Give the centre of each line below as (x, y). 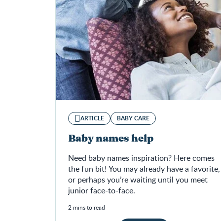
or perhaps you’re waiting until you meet (138, 180)
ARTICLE (92, 118)
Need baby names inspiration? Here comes (141, 158)
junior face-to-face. (102, 191)
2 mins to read (87, 207)
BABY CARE (133, 118)
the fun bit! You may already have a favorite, (144, 169)
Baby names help (111, 139)
